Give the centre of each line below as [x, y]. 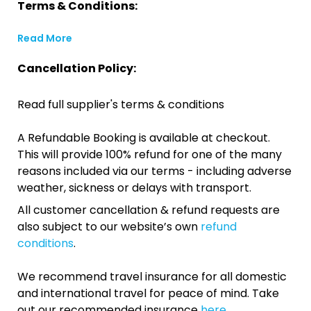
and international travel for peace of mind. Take [148, 293]
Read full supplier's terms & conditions [121, 104]
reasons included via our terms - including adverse [154, 171]
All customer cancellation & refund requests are [149, 210]
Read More [45, 38]
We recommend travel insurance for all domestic [152, 277]
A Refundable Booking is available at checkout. [144, 138]
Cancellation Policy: [77, 68]
